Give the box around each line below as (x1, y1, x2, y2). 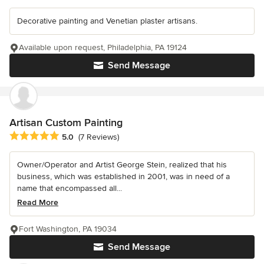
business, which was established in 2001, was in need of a (17, 171, 230, 181)
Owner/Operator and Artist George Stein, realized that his (17, 159, 227, 170)
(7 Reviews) (78, 131, 119, 142)
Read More (17, 197, 58, 207)
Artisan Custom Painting (9, 115, 123, 129)
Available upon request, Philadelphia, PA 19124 (19, 42, 187, 52)
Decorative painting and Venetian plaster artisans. (17, 15, 197, 26)
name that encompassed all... (17, 183, 122, 193)
